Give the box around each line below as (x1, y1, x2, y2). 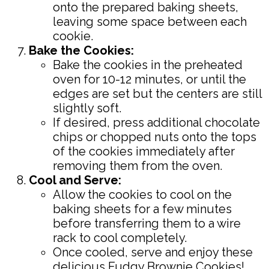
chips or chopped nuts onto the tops (53, 129, 256, 144)
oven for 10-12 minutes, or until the (53, 71, 246, 86)
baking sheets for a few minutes (53, 201, 232, 216)
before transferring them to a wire (53, 216, 241, 231)
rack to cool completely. (53, 230, 187, 245)
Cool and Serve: (29, 172, 121, 187)
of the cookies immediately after (53, 144, 235, 159)
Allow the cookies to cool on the (53, 187, 232, 202)
